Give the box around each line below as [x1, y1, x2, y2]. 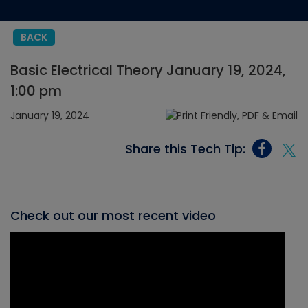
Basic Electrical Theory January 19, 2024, [10, 60, 286, 80]
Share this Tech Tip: [125, 140, 245, 157]
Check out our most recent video [10, 207, 216, 225]
